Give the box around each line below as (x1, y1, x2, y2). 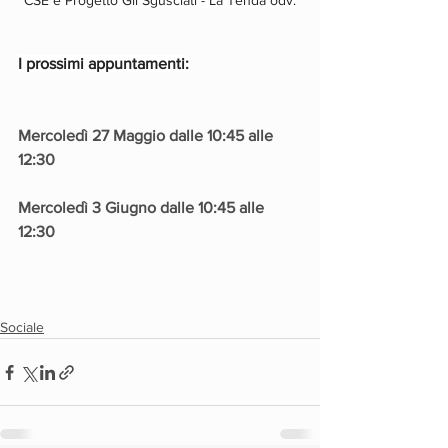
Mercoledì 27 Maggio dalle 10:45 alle (18, 127, 277, 145)
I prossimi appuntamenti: (18, 55, 189, 73)
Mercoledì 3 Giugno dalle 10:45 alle (18, 199, 268, 217)
